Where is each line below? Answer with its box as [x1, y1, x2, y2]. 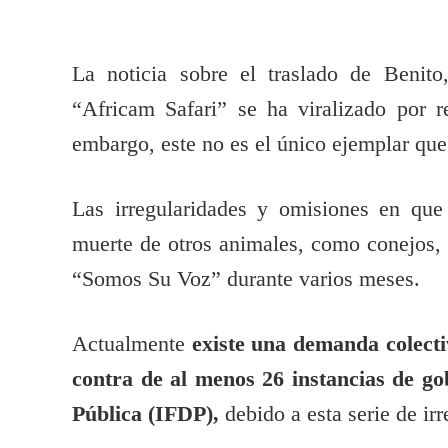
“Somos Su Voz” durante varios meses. [72, 267, 426, 292]
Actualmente [72, 332, 192, 357]
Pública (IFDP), [72, 402, 219, 427]
